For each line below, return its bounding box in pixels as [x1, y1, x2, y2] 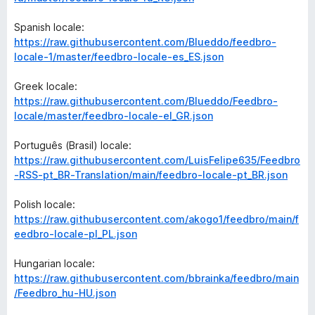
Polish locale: [14, 198, 75, 210]
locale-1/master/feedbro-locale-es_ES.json [14, 51, 224, 63]
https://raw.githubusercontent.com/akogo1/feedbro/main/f [14, 213, 299, 225]
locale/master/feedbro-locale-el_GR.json [14, 110, 213, 122]
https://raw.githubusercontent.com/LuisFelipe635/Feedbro [14, 154, 300, 166]
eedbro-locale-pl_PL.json [14, 228, 137, 240]
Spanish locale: [14, 21, 84, 33]
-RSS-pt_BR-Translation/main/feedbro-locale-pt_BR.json [14, 169, 288, 181]
